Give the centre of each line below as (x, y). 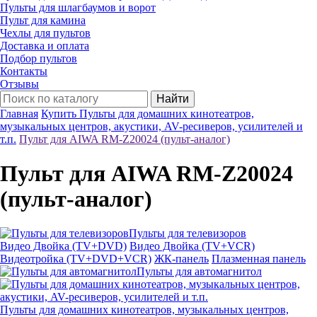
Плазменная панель (259, 258)
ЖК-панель (181, 258)
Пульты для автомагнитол (199, 271)
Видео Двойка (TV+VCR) (192, 246)
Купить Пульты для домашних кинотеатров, (148, 114)
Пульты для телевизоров (188, 233)
